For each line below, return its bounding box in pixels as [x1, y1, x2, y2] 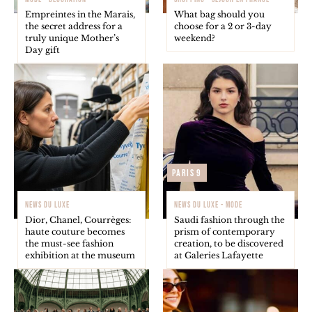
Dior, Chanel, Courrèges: [25, 214, 131, 226]
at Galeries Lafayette [174, 250, 263, 261]
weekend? [174, 33, 215, 44]
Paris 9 [172, 167, 202, 180]
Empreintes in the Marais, [25, 9, 135, 20]
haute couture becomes [25, 226, 125, 237]
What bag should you [174, 9, 265, 20]
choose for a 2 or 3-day [174, 21, 272, 32]
